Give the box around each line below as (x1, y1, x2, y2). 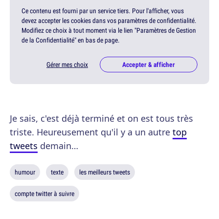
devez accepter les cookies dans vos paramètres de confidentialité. (22, 16, 197, 25)
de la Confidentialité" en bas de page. (22, 35, 120, 44)
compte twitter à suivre (15, 189, 74, 198)
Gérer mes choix (46, 60, 88, 69)
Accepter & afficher (122, 60, 175, 69)
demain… (38, 139, 78, 152)
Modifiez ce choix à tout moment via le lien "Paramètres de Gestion (22, 25, 196, 35)
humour (15, 167, 35, 176)
